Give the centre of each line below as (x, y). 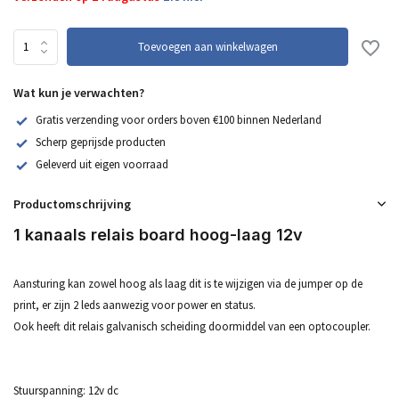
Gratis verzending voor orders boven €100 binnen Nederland (179, 120)
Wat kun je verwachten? (79, 93)
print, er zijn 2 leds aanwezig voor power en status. (134, 305)
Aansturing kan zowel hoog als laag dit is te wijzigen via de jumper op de (188, 283)
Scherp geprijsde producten (101, 142)
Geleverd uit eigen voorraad (102, 164)
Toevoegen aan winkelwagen (208, 47)
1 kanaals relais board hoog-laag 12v (158, 234)
